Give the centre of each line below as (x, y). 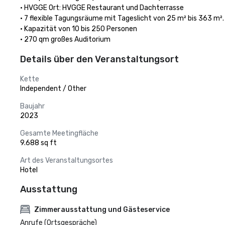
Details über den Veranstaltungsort (99, 59)
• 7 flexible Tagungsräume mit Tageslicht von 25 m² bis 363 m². (122, 18)
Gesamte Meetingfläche (59, 133)
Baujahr (32, 106)
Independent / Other (53, 89)
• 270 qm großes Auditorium (65, 39)
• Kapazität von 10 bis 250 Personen (79, 29)
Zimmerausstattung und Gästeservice (102, 209)
